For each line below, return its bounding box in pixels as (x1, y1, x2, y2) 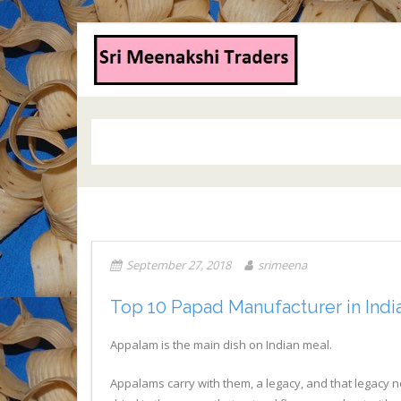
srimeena (258, 257, 307, 273)
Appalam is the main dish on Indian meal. (110, 337, 332, 353)
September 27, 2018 (126, 257, 231, 273)
